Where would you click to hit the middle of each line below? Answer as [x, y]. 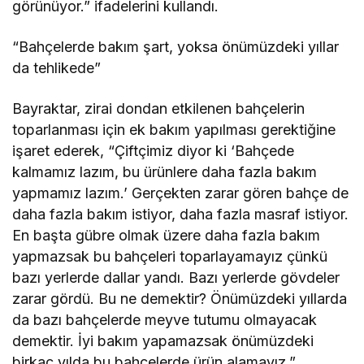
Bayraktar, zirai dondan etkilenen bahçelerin [159, 108]
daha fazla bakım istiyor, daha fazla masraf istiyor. [181, 214]
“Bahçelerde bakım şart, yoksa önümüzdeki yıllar [176, 47]
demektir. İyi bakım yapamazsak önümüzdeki [163, 341]
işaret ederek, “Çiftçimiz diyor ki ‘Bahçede [154, 151]
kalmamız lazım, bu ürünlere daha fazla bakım [165, 172]
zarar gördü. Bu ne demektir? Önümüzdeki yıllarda [180, 299]
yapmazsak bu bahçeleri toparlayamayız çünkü [170, 256]
